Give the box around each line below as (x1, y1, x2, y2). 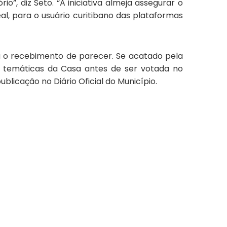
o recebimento (3, 50, 64, 62)
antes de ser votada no (85, 63, 183, 74)
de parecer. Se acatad (63, 50, 158, 62)
